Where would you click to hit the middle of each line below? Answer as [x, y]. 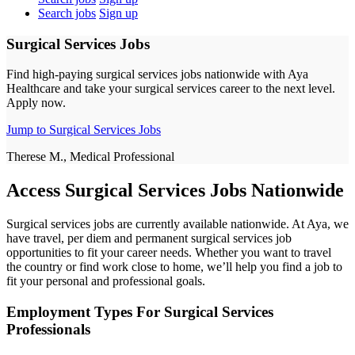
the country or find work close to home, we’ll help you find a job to [174, 267]
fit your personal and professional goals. [106, 281]
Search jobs [67, 13]
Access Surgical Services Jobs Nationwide [175, 191]
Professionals [48, 329]
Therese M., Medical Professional [90, 157]
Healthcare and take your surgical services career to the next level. [171, 89]
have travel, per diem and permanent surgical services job [149, 239]
